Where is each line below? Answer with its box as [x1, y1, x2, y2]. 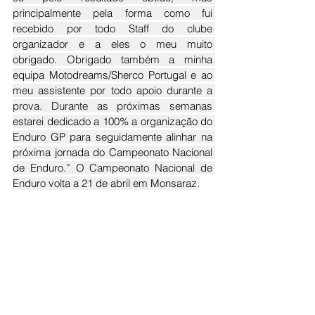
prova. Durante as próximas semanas [13, 98, 212, 112]
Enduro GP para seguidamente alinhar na [13, 129, 212, 143]
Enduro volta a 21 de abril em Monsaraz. [13, 176, 200, 190]
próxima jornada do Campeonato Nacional [13, 145, 212, 159]
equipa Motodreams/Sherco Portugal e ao [13, 67, 212, 82]
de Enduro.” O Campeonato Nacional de [13, 160, 212, 174]
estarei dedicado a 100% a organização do [13, 114, 212, 128]
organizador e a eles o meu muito [13, 37, 212, 51]
